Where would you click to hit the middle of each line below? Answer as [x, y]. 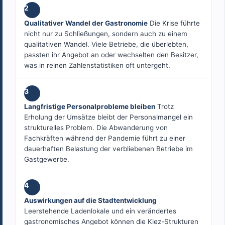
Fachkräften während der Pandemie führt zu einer [105, 138]
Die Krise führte [174, 23]
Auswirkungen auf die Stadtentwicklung [90, 201]
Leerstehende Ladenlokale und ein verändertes [100, 211]
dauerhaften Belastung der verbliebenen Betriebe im [108, 149]
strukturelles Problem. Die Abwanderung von [96, 128]
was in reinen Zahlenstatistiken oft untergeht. [97, 66]
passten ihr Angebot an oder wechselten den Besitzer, [111, 55]
